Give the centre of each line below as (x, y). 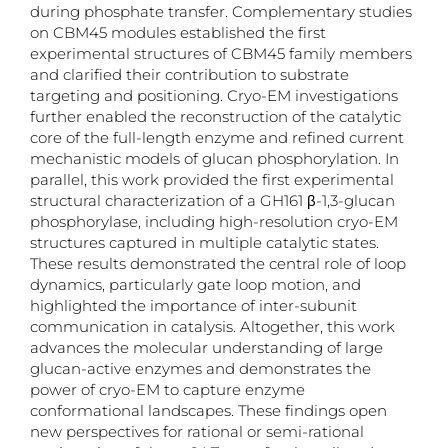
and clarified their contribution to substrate (189, 75)
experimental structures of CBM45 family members (221, 54)
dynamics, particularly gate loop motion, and (195, 285)
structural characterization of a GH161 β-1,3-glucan (212, 201)
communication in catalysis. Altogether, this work (212, 327)
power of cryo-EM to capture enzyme (167, 390)
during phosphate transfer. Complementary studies (221, 12)
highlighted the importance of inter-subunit (193, 306)
